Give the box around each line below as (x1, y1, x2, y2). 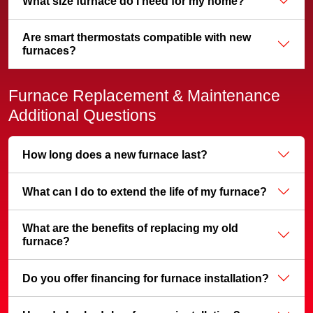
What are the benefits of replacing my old (22, 222, 238, 234)
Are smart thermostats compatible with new (22, 31, 251, 43)
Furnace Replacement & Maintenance (8, 87, 280, 105)
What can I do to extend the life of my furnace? (22, 185, 267, 198)
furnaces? (22, 45, 76, 57)
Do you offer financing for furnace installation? (22, 272, 269, 284)
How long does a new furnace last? (22, 148, 208, 161)
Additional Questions (8, 106, 156, 124)
